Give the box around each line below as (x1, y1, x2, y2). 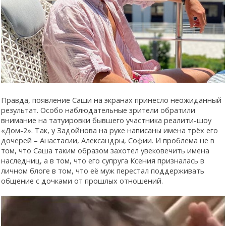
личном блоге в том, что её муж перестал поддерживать (1, 165, 204, 176)
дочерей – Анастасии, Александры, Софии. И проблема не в (1, 135, 214, 146)
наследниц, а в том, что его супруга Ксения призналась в (1, 155, 204, 166)
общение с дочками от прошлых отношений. (1, 176, 163, 186)
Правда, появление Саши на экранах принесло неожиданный (1, 95, 221, 105)
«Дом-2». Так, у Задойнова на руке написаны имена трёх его (1, 125, 218, 136)
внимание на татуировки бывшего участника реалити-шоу (1, 115, 211, 126)
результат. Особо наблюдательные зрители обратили (1, 105, 195, 116)
